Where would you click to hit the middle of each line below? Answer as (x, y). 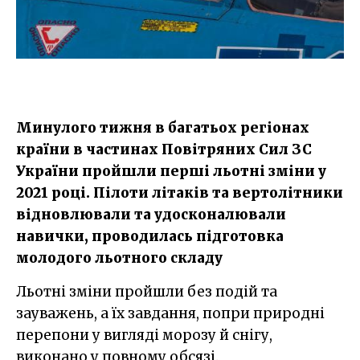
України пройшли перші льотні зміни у (171, 171)
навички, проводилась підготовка (150, 236)
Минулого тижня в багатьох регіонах (163, 127)
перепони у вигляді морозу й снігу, (144, 335)
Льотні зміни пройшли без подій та (21, 291)
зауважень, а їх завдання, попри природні (170, 313)
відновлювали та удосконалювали (151, 214)
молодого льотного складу (119, 258)
